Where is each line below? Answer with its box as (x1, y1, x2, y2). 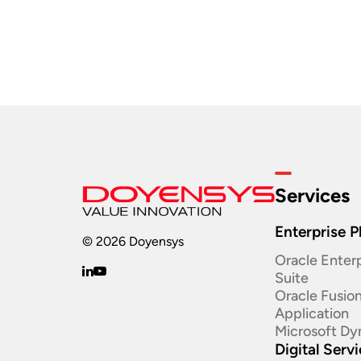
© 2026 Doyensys (82, 233, 184, 249)
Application (275, 305, 350, 322)
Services (275, 184, 351, 207)
